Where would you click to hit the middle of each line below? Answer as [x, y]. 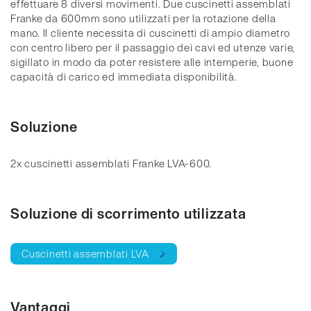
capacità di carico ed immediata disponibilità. [124, 76]
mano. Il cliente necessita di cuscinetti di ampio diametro [150, 33]
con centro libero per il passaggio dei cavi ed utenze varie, [153, 47]
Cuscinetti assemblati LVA [85, 253]
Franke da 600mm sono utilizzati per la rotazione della [143, 18]
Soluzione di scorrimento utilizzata [128, 213]
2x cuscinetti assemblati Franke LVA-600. [111, 163]
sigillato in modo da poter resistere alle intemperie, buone [152, 62]
